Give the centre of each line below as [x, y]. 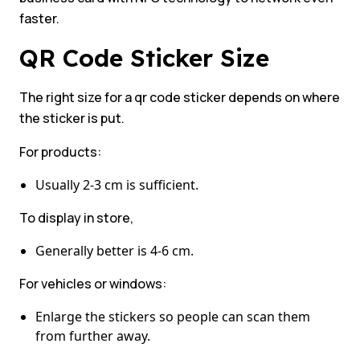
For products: [60, 152]
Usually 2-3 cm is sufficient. [117, 185]
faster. [39, 19]
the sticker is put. [72, 119]
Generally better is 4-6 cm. [115, 251]
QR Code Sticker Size [148, 58]
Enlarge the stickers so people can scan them [173, 317]
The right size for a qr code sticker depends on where [180, 98]
